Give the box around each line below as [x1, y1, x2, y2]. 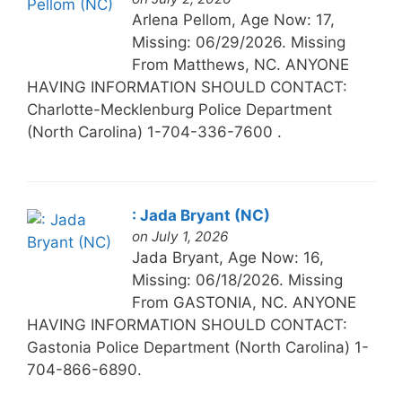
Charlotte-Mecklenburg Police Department [26, 100, 332, 118]
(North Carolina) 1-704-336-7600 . [26, 122, 282, 141]
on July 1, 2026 [131, 227, 229, 245]
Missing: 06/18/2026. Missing [131, 270, 343, 289]
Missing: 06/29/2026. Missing [131, 32, 345, 51]
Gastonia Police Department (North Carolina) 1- [26, 337, 369, 356]
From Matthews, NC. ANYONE [131, 55, 349, 74]
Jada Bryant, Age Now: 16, [131, 248, 324, 267]
